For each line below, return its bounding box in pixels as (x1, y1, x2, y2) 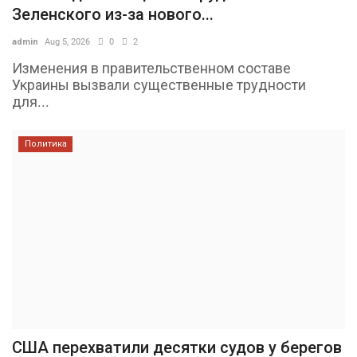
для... (12, 92, 49, 110)
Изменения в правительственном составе (12, 59, 291, 76)
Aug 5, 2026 (45, 36, 90, 47)
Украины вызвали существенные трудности (12, 76, 306, 93)
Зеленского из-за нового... (12, 4, 214, 24)
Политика (24, 138, 67, 149)
